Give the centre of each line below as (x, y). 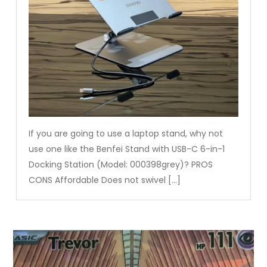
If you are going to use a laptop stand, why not (126, 134)
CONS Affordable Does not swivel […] (105, 180)
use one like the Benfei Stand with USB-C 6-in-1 (127, 149)
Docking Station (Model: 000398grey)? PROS (121, 165)
